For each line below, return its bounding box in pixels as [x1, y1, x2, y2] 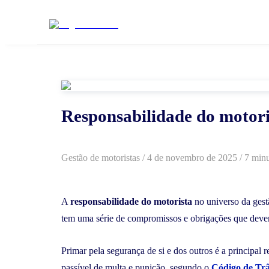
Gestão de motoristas [61, 152, 140, 163]
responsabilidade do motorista [70, 196, 192, 207]
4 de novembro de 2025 [147, 152, 237, 163]
